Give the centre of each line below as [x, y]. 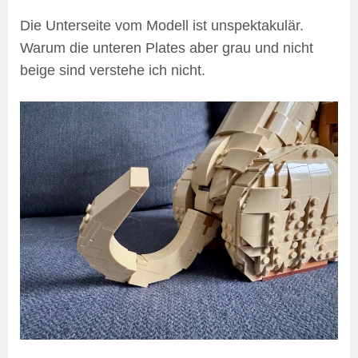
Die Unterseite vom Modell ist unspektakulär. [162, 25]
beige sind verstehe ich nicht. [113, 70]
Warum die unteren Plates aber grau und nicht [167, 48]
